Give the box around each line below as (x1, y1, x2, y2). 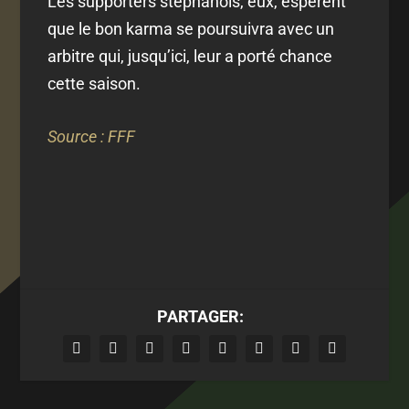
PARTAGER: (156, 307, 244, 327)
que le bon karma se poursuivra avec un (47, 18, 335, 38)
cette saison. (47, 73, 142, 93)
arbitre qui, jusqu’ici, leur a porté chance (47, 46, 333, 66)
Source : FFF (47, 127, 136, 147)
